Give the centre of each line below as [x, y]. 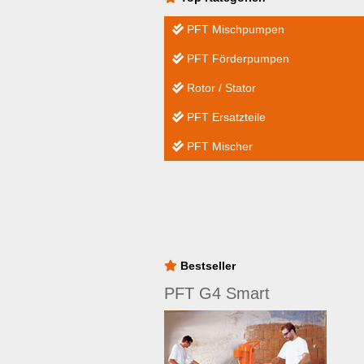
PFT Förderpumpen [236, 58]
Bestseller [206, 266]
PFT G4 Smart [217, 293]
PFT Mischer [218, 146]
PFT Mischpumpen [234, 29]
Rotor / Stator [220, 88]
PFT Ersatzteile [225, 117]
